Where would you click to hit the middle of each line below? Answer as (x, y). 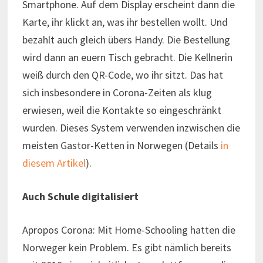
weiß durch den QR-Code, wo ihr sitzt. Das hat (122, 75)
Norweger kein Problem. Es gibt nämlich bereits (127, 247)
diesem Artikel (54, 163)
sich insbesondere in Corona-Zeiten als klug (117, 92)
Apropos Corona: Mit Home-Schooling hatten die (129, 230)
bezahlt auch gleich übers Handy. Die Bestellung (126, 39)
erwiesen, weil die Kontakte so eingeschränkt (122, 110)
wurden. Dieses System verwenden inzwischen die (131, 127)
